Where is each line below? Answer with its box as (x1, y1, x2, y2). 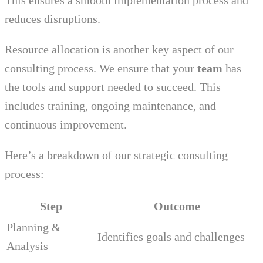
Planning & (6, 221, 61, 234)
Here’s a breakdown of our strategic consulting (5, 149, 228, 162)
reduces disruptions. (5, 12, 100, 26)
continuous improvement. (5, 118, 127, 131)
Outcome (154, 200, 200, 213)
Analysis (6, 240, 48, 253)
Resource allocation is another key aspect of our (5, 43, 234, 56)
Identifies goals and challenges (97, 230, 245, 244)
